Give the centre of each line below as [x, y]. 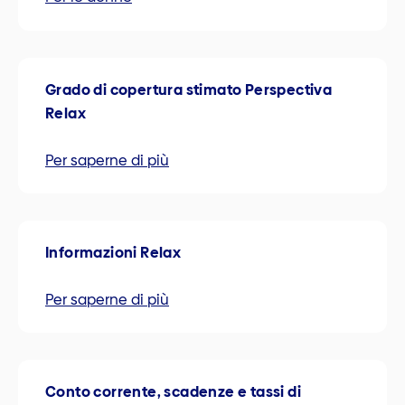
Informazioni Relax [113, 252]
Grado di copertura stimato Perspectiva [189, 89]
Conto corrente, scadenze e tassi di [173, 391]
